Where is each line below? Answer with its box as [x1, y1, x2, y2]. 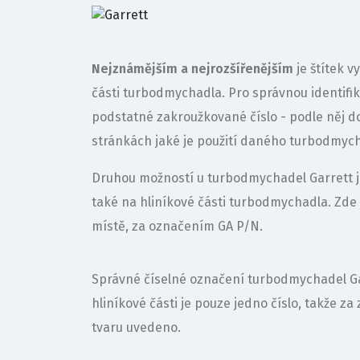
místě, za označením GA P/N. [92, 219, 263, 234]
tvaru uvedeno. [92, 320, 181, 335]
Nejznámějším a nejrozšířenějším [92, 61, 293, 76]
